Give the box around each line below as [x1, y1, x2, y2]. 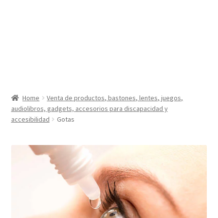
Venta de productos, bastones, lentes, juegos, [47, 93, 183, 102]
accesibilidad [11, 114, 50, 124]
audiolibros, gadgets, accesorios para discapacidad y [11, 104, 168, 113]
